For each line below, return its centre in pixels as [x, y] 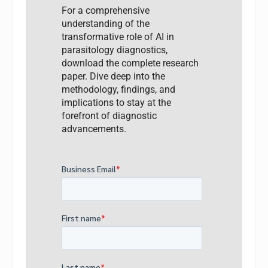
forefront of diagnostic [109, 115]
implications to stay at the [116, 102]
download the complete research [130, 63]
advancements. [94, 129]
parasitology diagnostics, [114, 50]
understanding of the [105, 23]
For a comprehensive [105, 10]
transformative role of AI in [118, 36]
